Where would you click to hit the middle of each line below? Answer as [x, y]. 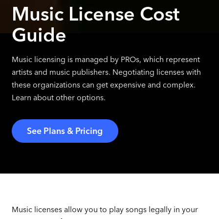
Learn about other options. [58, 97]
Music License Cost [95, 14]
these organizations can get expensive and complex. [103, 85]
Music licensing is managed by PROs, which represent [106, 59]
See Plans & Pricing [65, 131]
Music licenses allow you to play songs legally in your [105, 209]
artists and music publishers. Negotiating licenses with [106, 72]
